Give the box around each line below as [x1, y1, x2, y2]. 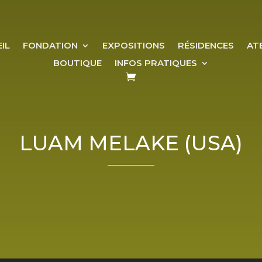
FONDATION [23, 40, 78, 51]
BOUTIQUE [53, 57, 102, 68]
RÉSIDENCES [178, 40, 235, 51]
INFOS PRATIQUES [114, 57, 197, 68]
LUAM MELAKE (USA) [19, 130, 243, 156]
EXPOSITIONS [102, 40, 166, 51]
